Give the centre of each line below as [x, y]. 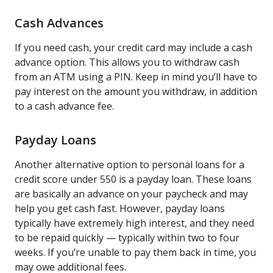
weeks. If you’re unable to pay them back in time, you [135, 252]
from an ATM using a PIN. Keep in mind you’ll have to [136, 76]
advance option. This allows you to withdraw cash [127, 62]
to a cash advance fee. [64, 106]
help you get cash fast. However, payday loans [120, 208]
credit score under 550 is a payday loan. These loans [133, 179]
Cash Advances [61, 23]
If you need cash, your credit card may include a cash [133, 47]
